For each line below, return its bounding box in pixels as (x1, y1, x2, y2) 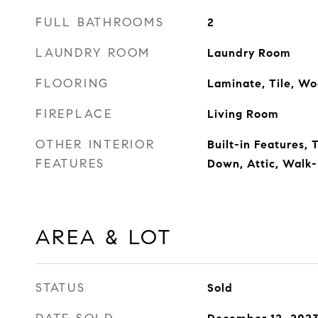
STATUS (35, 280, 86, 295)
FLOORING (35, 76, 109, 91)
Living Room (207, 107, 279, 121)
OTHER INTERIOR (35, 137, 155, 152)
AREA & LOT (35, 224, 172, 250)
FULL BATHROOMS (35, 15, 165, 30)
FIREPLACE (35, 106, 113, 121)
